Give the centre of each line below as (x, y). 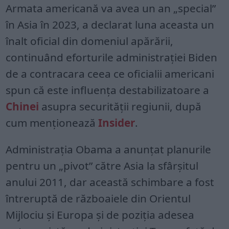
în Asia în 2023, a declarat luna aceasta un (110, 24)
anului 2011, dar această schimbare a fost (110, 182)
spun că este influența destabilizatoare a (108, 90)
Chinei (22, 106)
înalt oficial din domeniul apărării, (90, 41)
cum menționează (52, 122)
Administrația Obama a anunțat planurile (109, 149)
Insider (117, 122)
